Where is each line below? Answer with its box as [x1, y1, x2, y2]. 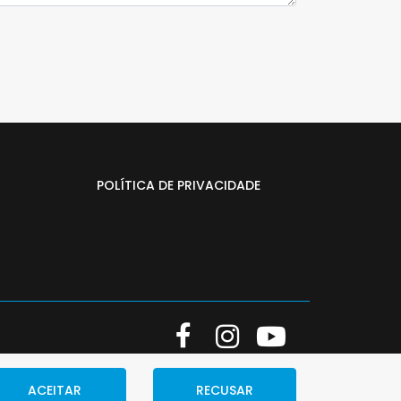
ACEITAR [28, 381, 81, 399]
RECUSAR [196, 381, 253, 399]
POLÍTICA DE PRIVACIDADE [96, 176, 260, 194]
